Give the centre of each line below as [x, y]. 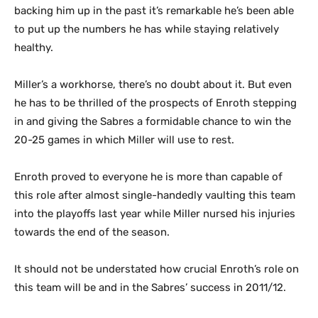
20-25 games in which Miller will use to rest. [124, 140]
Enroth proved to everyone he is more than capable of [148, 177]
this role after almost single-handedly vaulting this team [155, 195]
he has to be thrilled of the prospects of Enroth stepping [155, 103]
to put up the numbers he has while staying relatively [147, 29]
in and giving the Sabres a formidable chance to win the [153, 121]
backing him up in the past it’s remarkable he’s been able [154, 11]
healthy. [34, 48]
